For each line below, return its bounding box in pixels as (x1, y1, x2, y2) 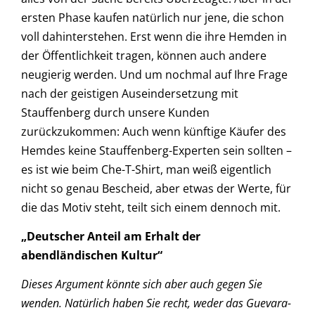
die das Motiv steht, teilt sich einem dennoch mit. (21, 199, 281, 215)
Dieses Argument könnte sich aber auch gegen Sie (21, 276, 262, 292)
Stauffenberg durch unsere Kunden (21, 104, 210, 120)
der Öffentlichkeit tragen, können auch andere (21, 47, 266, 63)
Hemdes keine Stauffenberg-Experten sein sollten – (21, 142, 292, 158)
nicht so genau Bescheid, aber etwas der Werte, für (21, 180, 291, 196)
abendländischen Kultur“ (21, 247, 162, 263)
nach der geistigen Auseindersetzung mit (21, 85, 238, 101)
